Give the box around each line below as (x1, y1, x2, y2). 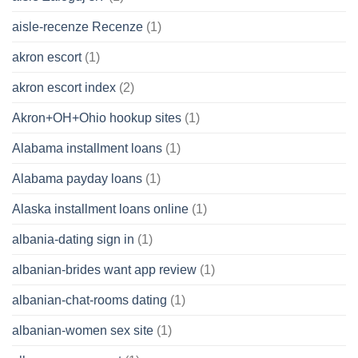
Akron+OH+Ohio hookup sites (12, 110, 181, 125)
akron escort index (12, 80, 116, 94)
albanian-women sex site (12, 323, 153, 337)
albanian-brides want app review (12, 262, 197, 276)
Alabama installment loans (12, 141, 162, 155)
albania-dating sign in (12, 232, 134, 246)
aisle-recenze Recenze (12, 19, 143, 34)
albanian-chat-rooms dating (12, 292, 167, 307)
